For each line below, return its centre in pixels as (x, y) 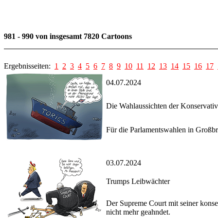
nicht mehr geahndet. (138, 212)
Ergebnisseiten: (29, 66)
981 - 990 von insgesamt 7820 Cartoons (68, 36)
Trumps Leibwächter (138, 182)
